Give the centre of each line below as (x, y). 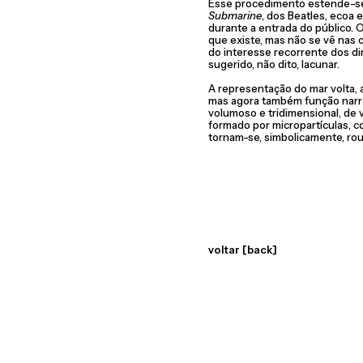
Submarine (235, 15)
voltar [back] (243, 250)
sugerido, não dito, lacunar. (274, 64)
